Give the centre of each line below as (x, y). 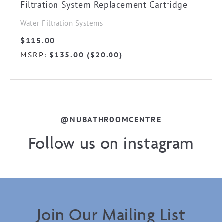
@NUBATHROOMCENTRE (111, 119)
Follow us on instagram (111, 142)
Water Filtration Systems (61, 23)
